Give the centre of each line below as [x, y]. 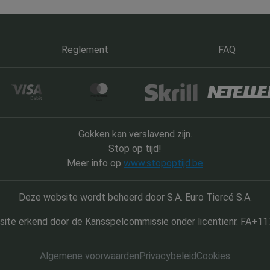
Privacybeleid [168, 256]
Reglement [85, 50]
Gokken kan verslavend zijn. [135, 134]
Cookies [213, 256]
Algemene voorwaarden [89, 256]
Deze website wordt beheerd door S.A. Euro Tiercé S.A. [135, 197]
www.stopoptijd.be [163, 163]
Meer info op [95, 163]
